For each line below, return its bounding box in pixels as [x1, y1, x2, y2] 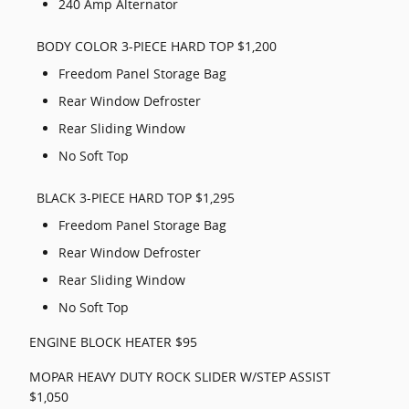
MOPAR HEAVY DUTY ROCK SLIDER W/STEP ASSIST [29, 368, 330, 385]
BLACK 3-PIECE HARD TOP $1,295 [37, 189, 235, 206]
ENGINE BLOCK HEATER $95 [29, 333, 197, 351]
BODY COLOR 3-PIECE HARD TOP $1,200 [37, 37, 277, 55]
